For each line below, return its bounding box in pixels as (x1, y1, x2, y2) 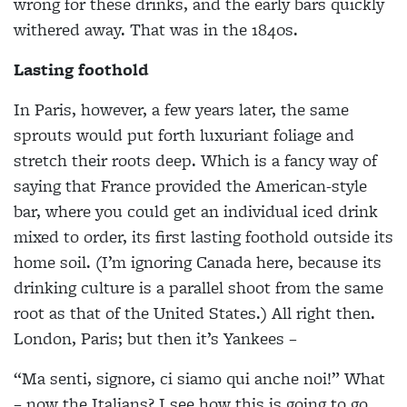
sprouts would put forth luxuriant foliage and (14, 122, 354, 147)
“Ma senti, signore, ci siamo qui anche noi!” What (14, 365, 385, 391)
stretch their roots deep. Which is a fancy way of (14, 147, 377, 173)
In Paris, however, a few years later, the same (14, 96, 349, 122)
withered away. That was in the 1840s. (14, 16, 298, 42)
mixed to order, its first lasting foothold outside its (14, 223, 393, 249)
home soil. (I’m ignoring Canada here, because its (14, 249, 382, 274)
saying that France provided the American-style (14, 173, 367, 198)
